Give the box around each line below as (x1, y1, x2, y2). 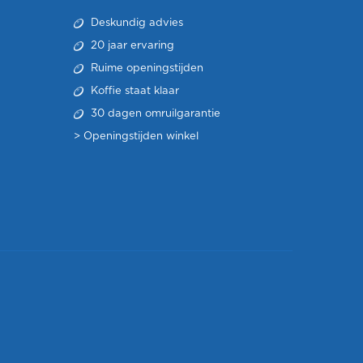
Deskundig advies (88, 18, 183, 28)
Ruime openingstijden (88, 63, 203, 74)
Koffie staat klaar (88, 86, 179, 96)
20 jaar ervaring (88, 41, 174, 51)
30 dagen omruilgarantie (88, 109, 220, 119)
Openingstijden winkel (83, 131, 199, 142)
